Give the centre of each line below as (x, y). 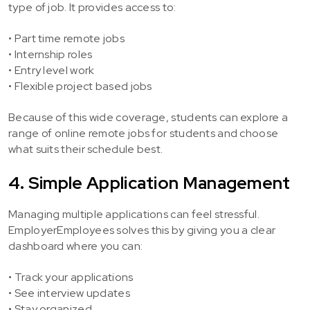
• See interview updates (69, 293)
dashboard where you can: (76, 246)
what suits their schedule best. (86, 149)
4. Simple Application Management (149, 183)
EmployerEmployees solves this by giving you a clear (142, 230)
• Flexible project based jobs (80, 86)
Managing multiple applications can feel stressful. (134, 214)
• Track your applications (71, 277)
